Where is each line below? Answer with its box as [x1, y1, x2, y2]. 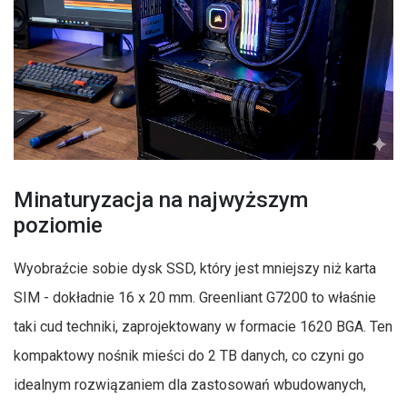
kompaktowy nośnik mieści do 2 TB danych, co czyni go [14, 346, 364, 364]
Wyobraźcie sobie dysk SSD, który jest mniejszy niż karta [14, 259, 376, 277]
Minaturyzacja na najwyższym [14, 186, 308, 213]
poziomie [14, 212, 103, 238]
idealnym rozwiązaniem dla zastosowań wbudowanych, [14, 375, 366, 393]
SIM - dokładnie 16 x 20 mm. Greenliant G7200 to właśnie [14, 288, 376, 306]
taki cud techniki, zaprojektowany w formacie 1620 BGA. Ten [14, 317, 392, 335]
